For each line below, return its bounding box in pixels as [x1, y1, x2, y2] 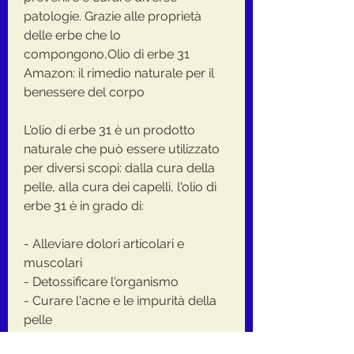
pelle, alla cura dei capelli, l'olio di [24, 179, 217, 194]
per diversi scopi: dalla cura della [24, 160, 215, 175]
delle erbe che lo [24, 27, 121, 43]
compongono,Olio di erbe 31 [24, 46, 190, 62]
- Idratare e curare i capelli [24, 330, 177, 346]
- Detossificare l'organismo [24, 273, 179, 289]
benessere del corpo [24, 84, 145, 100]
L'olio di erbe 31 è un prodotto [24, 122, 195, 137]
